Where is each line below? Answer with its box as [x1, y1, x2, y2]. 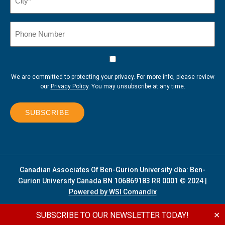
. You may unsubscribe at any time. [88, 82, 185, 90]
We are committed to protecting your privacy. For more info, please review [11, 73, 214, 80]
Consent [10, 55, 42, 65]
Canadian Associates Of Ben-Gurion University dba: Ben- [20, 165, 205, 174]
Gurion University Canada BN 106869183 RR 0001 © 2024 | [18, 176, 207, 185]
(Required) [10, 3, 39, 11]
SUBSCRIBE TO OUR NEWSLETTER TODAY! [36, 210, 189, 220]
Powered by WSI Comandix [68, 187, 157, 196]
